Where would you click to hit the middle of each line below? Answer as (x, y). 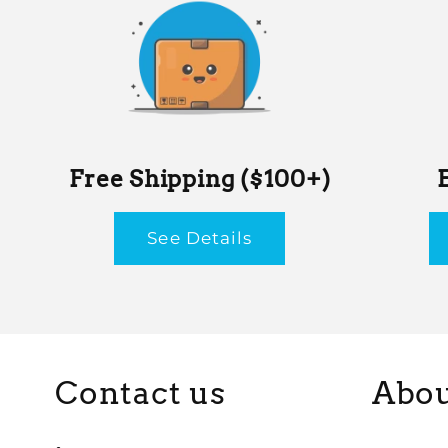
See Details (200, 237)
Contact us (140, 393)
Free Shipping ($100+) (200, 179)
